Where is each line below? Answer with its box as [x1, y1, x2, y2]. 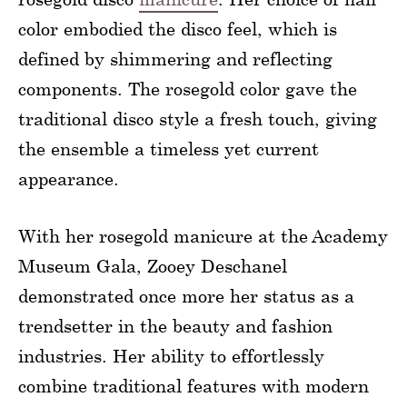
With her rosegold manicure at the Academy [18, 224, 388, 246]
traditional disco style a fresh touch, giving [18, 107, 377, 129]
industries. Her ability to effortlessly [18, 344, 324, 366]
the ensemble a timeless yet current [18, 137, 319, 159]
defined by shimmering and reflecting [18, 47, 333, 69]
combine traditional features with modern [18, 374, 369, 396]
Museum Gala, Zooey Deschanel [18, 254, 287, 276]
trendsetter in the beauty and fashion [18, 314, 333, 336]
